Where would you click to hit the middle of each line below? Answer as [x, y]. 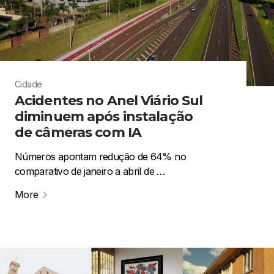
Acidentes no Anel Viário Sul [109, 100]
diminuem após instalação [104, 116]
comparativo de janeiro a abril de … [90, 171]
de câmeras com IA [78, 132]
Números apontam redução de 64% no [100, 156]
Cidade [28, 84]
